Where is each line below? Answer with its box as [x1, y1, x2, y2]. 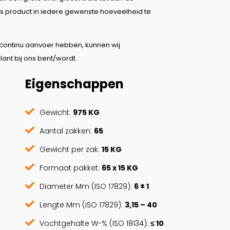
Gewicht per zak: [39, 144, 102, 155]
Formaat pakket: [39, 162, 102, 173]
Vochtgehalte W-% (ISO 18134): [39, 218, 150, 228]
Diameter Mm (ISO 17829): [39, 181, 134, 191]
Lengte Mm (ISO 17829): [39, 199, 125, 210]
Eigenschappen [25, 75, 124, 93]
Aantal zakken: [39, 125, 94, 136]
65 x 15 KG [101, 162, 138, 173]
